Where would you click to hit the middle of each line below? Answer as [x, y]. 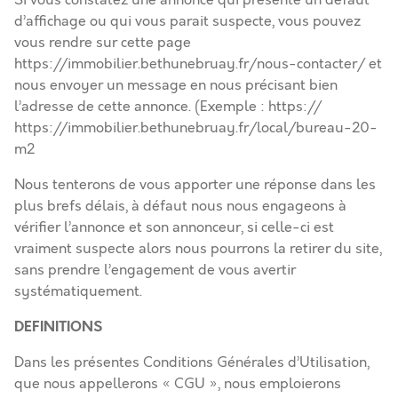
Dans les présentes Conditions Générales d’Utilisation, [192, 362]
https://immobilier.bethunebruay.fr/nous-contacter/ [190, 64]
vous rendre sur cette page [103, 43]
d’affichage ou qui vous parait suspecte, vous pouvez [187, 21]
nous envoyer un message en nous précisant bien [176, 85]
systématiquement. [78, 291]
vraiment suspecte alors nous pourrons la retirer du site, [198, 249]
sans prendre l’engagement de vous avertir [155, 270]
